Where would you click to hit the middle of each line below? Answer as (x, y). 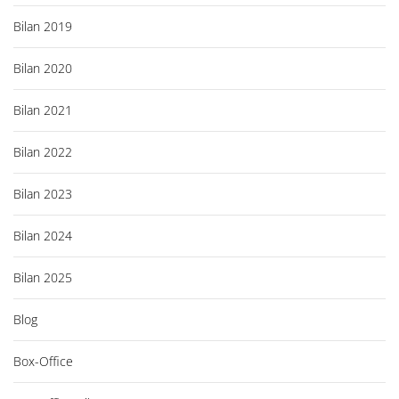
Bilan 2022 (43, 152)
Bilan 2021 (43, 110)
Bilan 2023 (43, 194)
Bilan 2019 (43, 27)
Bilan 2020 (43, 69)
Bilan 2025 (43, 278)
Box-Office (43, 362)
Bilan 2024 (43, 236)
